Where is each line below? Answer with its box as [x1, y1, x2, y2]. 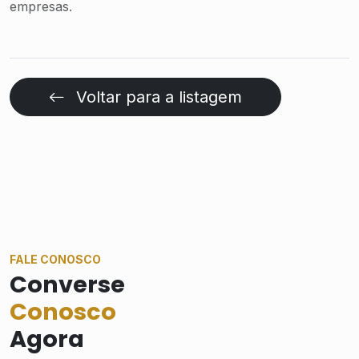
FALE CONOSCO [10, 252, 101, 266]
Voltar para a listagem [71, 87, 242, 107]
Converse [10, 268, 125, 301]
